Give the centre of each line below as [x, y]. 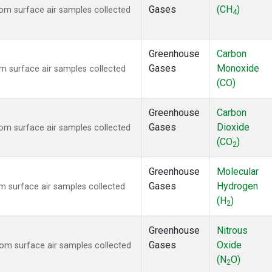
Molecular [238, 172]
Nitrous [232, 231]
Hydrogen [237, 186]
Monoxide [238, 69]
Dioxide [233, 127]
